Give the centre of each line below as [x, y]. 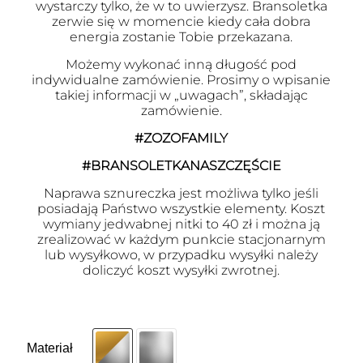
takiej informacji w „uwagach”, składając [181, 95]
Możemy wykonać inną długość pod [181, 64]
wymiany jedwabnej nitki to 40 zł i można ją [181, 224]
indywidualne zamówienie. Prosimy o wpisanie [181, 80]
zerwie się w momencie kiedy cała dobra [181, 21]
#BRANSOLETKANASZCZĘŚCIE [181, 166]
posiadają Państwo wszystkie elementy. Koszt [181, 209]
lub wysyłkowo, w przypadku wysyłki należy [181, 255]
